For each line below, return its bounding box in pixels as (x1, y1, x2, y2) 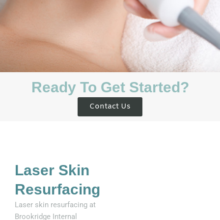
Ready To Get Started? (31, 79, 189, 95)
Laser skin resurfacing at (15, 200, 96, 210)
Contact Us (89, 101, 131, 111)
